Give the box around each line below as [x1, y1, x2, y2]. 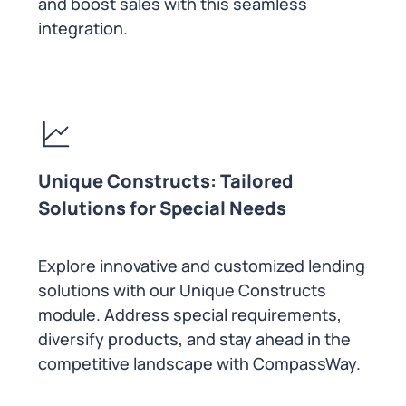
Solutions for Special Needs [38, 196, 286, 221]
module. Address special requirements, [38, 304, 342, 326]
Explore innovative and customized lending [38, 255, 365, 277]
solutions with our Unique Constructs [38, 279, 326, 302]
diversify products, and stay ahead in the [38, 328, 351, 351]
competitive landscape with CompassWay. [38, 353, 368, 375]
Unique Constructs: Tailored [38, 169, 294, 194]
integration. [38, 17, 131, 40]
